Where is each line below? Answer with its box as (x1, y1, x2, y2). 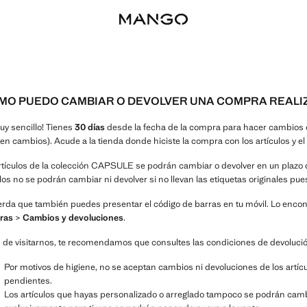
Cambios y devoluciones (23, 212, 123, 223)
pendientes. (4, 275, 52, 286)
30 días (75, 121, 105, 133)
